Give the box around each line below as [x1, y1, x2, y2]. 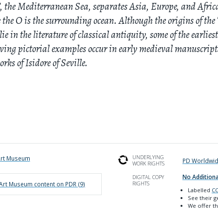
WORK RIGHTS [132, 160, 165, 167]
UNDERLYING [132, 154, 164, 161]
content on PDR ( [32, 180, 80, 188]
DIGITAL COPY [132, 174, 164, 181]
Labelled [188, 186, 212, 194]
